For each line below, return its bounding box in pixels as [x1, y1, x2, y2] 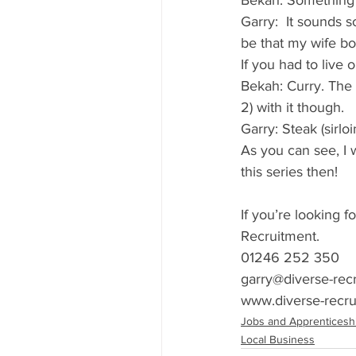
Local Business [241, 333, 315, 346]
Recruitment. [241, 228, 319, 245]
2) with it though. [241, 99, 348, 116]
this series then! [241, 164, 342, 180]
